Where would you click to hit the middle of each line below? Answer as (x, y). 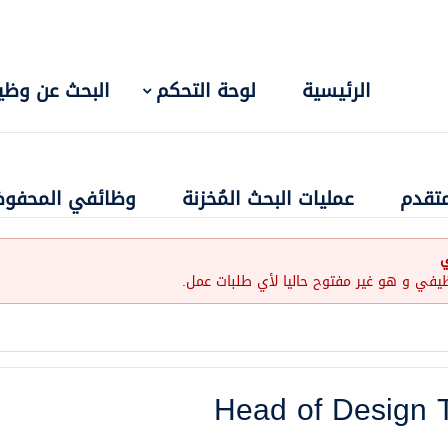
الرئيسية (337, 91)
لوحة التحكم (206, 91)
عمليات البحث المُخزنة (267, 199)
